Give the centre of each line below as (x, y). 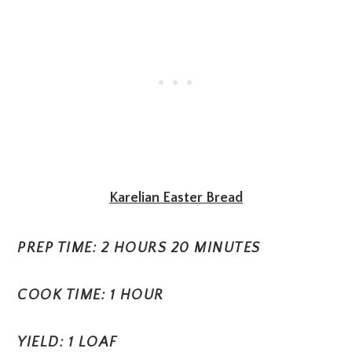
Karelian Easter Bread (176, 198)
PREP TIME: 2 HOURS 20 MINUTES (139, 248)
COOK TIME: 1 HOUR (91, 295)
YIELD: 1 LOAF (68, 342)
